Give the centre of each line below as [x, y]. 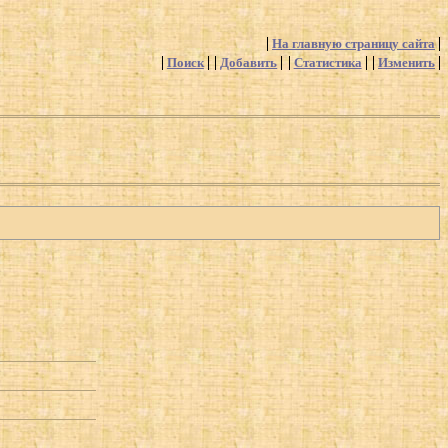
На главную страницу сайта [353, 44]
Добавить [249, 63]
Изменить [406, 63]
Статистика [327, 63]
